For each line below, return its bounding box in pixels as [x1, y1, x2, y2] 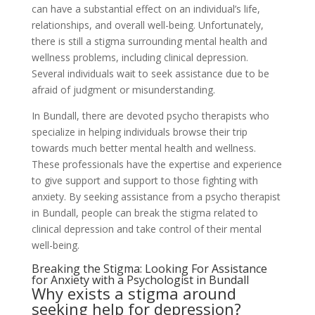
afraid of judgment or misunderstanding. [31, 83, 215, 96]
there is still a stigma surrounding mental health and [31, 34, 267, 48]
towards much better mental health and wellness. [31, 141, 256, 155]
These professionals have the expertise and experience [31, 157, 282, 171]
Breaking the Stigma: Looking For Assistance [31, 261, 267, 276]
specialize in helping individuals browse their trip [31, 125, 247, 139]
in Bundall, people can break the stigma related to [31, 206, 258, 219]
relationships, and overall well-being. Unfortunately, [31, 18, 264, 32]
